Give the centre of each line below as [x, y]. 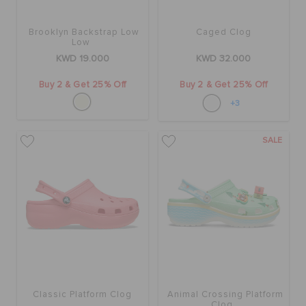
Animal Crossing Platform [225, 294]
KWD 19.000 [82, 59]
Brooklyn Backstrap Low [84, 33]
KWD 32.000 [224, 59]
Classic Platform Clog [83, 294]
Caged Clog [223, 33]
